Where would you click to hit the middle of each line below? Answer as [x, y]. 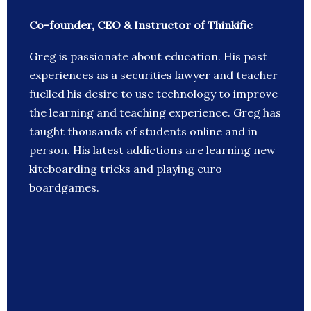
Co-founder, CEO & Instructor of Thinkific [141, 25]
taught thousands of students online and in [143, 132]
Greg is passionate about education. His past [148, 57]
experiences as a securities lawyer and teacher [153, 75]
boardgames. [64, 188]
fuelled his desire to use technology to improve [153, 94]
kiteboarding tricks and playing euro [126, 169]
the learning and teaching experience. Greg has [155, 113]
